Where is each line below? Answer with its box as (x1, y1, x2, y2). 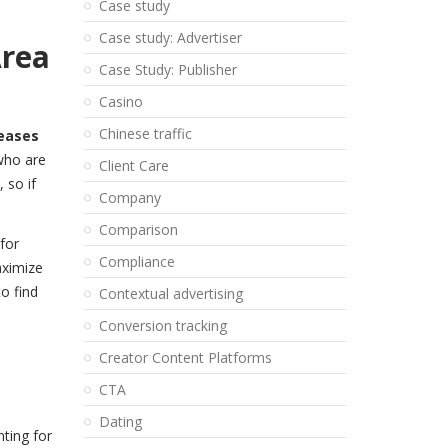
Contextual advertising (98, 284, 243, 303)
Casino (98, 92, 143, 111)
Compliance (98, 252, 175, 271)
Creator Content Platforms (98, 348, 272, 367)
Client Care (98, 156, 169, 175)
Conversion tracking (98, 316, 227, 335)
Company (98, 188, 161, 207)
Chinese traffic (98, 124, 192, 143)
